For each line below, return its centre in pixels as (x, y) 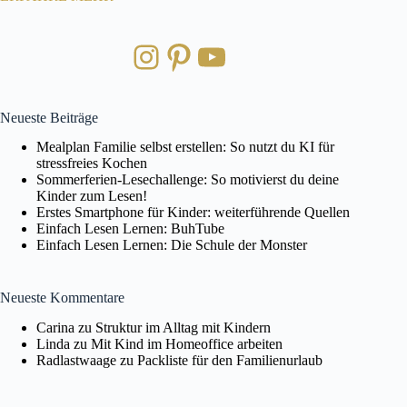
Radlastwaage (76, 361)
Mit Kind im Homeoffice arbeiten (187, 344)
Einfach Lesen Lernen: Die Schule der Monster (172, 245)
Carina (55, 328)
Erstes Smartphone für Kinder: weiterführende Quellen (193, 213)
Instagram (195, 56)
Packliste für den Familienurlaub (230, 361)
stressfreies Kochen (92, 164)
